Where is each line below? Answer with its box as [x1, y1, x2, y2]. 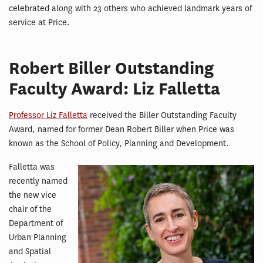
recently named [9, 176, 68, 187]
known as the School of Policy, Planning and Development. [9, 138, 229, 149]
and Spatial [9, 246, 51, 257]
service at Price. [9, 17, 70, 28]
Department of [9, 218, 63, 229]
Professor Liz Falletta [9, 110, 87, 121]
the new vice [9, 190, 56, 201]
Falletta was [9, 161, 55, 173]
